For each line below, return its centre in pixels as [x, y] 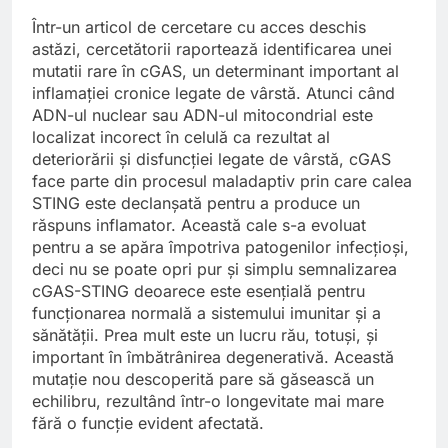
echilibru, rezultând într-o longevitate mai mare [208, 401]
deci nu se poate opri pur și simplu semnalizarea [214, 269]
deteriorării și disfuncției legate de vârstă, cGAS [211, 159]
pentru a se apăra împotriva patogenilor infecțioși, [220, 247]
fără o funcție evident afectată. [148, 423]
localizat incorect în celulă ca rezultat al [181, 137]
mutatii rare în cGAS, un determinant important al [215, 71]
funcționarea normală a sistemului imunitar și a [206, 313]
